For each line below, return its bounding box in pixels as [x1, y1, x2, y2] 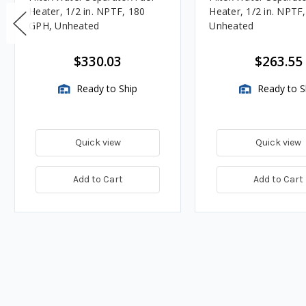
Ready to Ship [74, 82, 138, 96]
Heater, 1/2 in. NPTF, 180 [29, 5, 145, 18]
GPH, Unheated [29, 19, 100, 33]
